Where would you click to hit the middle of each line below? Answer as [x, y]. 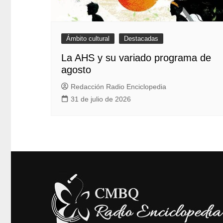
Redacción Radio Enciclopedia [118, 87]
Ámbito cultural [88, 39]
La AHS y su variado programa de [136, 58]
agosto [76, 70]
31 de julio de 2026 [101, 99]
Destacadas [141, 39]
